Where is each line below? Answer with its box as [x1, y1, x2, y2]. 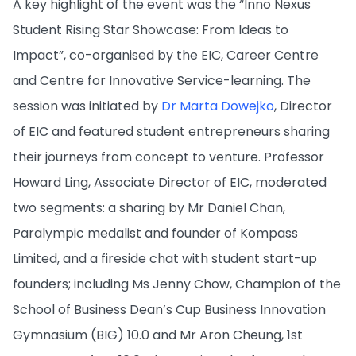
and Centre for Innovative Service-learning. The [13, 72, 311, 91]
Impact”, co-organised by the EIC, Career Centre [13, 46, 319, 65]
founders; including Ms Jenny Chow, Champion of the [13, 275, 341, 294]
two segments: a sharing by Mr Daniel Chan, [13, 199, 285, 218]
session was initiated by [13, 97, 161, 116]
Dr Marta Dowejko [161, 97, 274, 116]
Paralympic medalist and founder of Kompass [13, 224, 298, 243]
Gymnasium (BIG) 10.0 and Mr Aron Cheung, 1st [13, 326, 303, 345]
